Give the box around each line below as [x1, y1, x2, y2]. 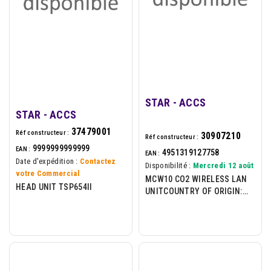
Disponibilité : [145, 160, 191, 170]
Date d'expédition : [16, 156, 78, 166]
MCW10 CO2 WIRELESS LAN [145, 174, 247, 184]
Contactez [80, 156, 116, 166]
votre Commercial [16, 168, 80, 178]
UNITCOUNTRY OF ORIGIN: [145, 186, 243, 196]
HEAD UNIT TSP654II [16, 181, 93, 192]
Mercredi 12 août [192, 160, 254, 170]
